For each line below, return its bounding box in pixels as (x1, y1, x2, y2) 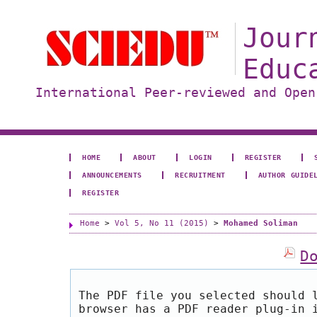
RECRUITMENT (175, 171, 226, 179)
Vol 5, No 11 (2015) (115, 219, 209, 228)
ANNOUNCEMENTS (82, 171, 142, 179)
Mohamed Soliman (224, 219, 298, 228)
